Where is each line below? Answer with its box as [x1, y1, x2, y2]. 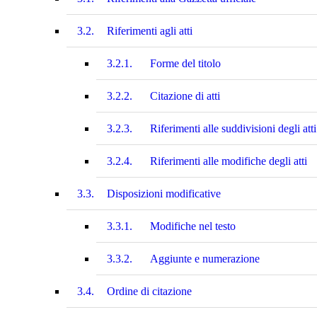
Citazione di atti [150, 89, 220, 102]
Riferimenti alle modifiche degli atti [150, 154, 307, 167]
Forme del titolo [150, 57, 221, 69]
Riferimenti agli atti [107, 24, 192, 37]
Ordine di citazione [107, 284, 192, 297]
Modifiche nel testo [150, 219, 236, 232]
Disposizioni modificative [107, 187, 221, 200]
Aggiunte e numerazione [150, 252, 260, 265]
